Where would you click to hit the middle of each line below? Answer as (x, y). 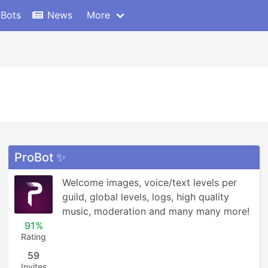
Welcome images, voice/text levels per (150, 182)
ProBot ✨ (40, 157)
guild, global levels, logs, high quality (146, 197)
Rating (33, 237)
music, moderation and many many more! (156, 211)
